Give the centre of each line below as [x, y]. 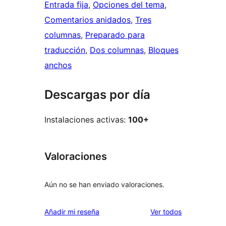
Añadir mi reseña [72, 211]
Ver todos [166, 211]
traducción [65, 50]
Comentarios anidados [88, 20]
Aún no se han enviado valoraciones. [104, 184]
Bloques [163, 50]
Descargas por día [97, 95]
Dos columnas [117, 50]
